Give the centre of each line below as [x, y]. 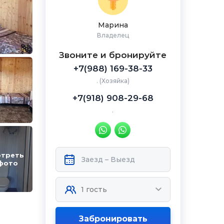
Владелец [113, 35]
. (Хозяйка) [113, 81]
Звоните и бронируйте [113, 55]
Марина [113, 25]
